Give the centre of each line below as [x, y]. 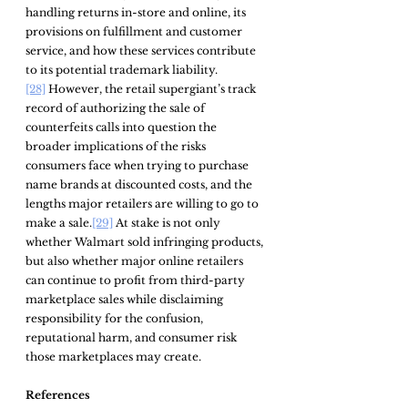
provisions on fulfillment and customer [135, 31]
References [59, 394]
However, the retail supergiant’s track [152, 88]
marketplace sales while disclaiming [126, 299]
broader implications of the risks [117, 146]
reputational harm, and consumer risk [133, 337]
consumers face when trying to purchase [138, 165]
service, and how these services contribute [142, 50]
